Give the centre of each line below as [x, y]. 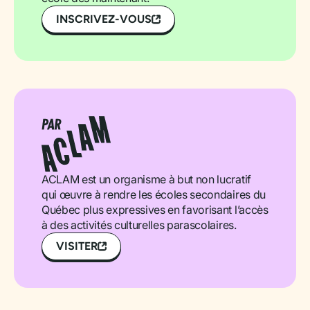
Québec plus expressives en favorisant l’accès [155, 210]
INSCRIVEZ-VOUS [104, 19]
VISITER [77, 246]
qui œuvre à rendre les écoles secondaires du [154, 194]
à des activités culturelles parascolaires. [139, 225]
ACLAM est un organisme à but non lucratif [146, 179]
